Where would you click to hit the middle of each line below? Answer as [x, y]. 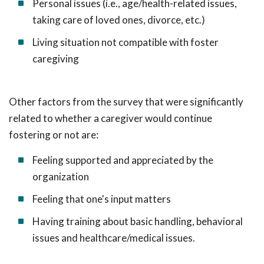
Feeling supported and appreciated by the [123, 160]
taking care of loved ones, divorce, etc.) [119, 20]
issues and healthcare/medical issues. [114, 238]
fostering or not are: [54, 135]
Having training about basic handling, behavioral [138, 221]
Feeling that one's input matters [102, 199]
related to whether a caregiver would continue [110, 118]
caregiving [56, 59]
